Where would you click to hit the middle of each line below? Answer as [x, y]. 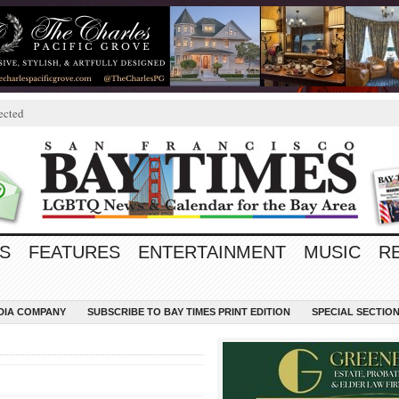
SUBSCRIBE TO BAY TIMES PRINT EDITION [189, 312]
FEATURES [74, 252]
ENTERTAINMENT [212, 252]
